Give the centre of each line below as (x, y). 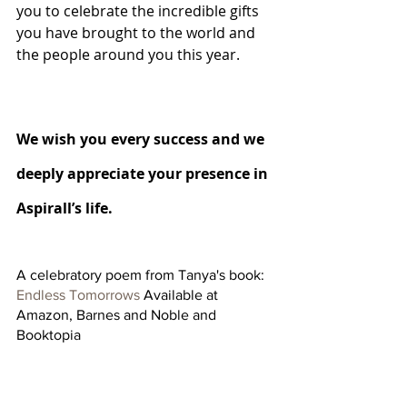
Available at (181, 294)
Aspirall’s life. (66, 208)
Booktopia (49, 334)
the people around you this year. (132, 54)
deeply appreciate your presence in (144, 173)
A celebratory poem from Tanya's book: (142, 274)
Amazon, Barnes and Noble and (118, 314)
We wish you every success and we (142, 139)
